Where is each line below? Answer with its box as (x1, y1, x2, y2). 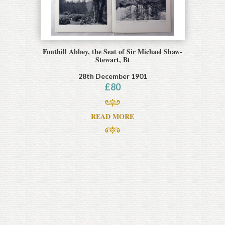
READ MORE (91, 111, 134, 122)
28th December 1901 (78, 72, 147, 81)
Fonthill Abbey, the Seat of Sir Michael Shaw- (43, 46, 182, 57)
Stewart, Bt (95, 54, 130, 65)
